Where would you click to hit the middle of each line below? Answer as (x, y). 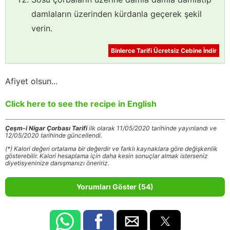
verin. (42, 28)
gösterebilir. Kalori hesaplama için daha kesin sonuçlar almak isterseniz (107, 156)
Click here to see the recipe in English (81, 104)
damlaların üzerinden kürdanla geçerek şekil (117, 14)
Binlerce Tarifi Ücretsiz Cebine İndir (164, 51)
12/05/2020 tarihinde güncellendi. (54, 136)
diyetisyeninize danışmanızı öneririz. (57, 163)
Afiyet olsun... (31, 81)
